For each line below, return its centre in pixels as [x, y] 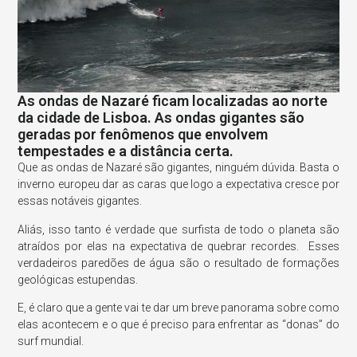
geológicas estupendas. [78, 279]
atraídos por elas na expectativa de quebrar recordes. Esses [178, 246]
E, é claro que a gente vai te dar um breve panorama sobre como [178, 308]
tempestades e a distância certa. [126, 151]
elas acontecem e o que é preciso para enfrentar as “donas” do [178, 325]
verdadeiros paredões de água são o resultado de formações [178, 263]
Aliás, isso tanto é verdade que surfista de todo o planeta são [178, 229]
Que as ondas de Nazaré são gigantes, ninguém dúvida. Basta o [178, 168]
